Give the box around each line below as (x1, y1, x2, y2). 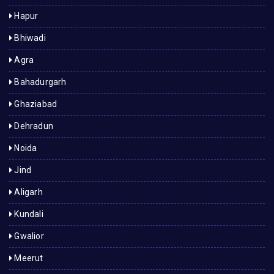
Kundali (12, 209, 43, 219)
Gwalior (12, 231, 44, 241)
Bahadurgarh (12, 76, 67, 87)
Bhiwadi (12, 32, 46, 43)
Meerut (12, 253, 43, 263)
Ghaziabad (12, 98, 57, 109)
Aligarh (12, 187, 43, 197)
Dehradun (12, 120, 53, 131)
